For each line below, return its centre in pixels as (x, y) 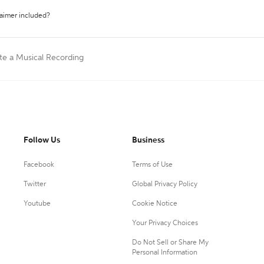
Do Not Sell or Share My (170, 243)
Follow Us (42, 140)
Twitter (35, 184)
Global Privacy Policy (164, 184)
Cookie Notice (154, 204)
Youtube (37, 204)
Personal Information (164, 253)
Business (148, 140)
